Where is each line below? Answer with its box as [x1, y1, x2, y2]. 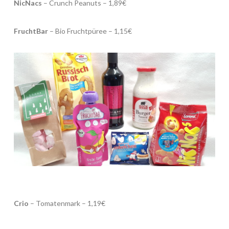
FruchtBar [13, 27, 48, 36]
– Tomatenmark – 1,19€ [28, 199, 105, 208]
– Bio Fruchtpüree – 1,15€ [48, 27, 132, 36]
